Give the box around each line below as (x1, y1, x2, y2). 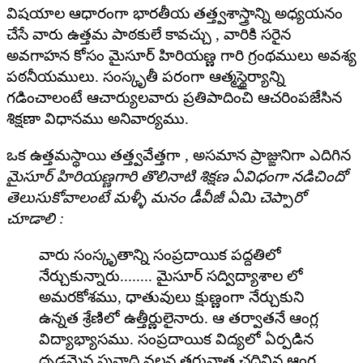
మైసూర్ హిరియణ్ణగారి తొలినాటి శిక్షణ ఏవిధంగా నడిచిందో (6, 167, 348, 185)
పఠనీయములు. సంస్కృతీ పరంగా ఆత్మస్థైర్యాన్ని (6, 67, 285, 85)
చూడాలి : (6, 209, 64, 227)
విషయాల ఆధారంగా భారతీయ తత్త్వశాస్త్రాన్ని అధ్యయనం (6, 4, 343, 22)
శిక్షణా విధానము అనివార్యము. (6, 109, 189, 127)
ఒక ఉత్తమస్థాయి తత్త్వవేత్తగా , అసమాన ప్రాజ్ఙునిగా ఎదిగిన (6, 146, 351, 164)
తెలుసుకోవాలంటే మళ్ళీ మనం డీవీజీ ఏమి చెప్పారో (6, 188, 305, 206)
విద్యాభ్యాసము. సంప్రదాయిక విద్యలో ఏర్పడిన (39, 330, 314, 348)
